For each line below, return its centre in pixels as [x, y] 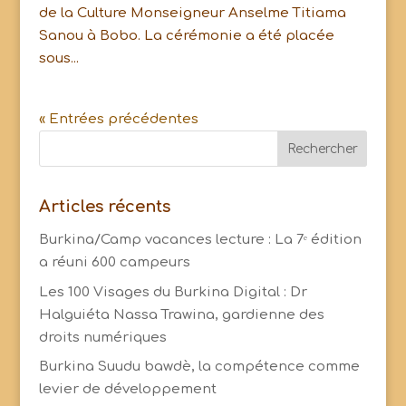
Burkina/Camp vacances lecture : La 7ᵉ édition [200, 240]
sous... [58, 59]
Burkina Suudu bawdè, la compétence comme [199, 367]
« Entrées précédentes [118, 120]
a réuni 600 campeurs [114, 263]
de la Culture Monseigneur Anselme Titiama [192, 14]
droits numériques [102, 337]
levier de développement [127, 390]
